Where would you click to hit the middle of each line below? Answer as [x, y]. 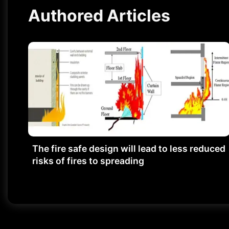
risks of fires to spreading [88, 161]
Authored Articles [99, 16]
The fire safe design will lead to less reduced [129, 149]
